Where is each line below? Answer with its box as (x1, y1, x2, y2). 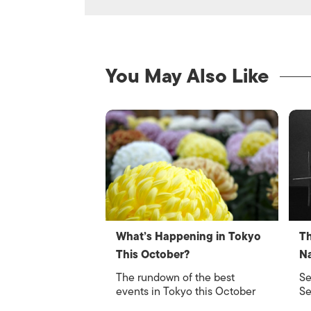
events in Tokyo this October (116, 283, 255, 301)
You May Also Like (106, 60, 269, 92)
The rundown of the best (116, 269, 235, 287)
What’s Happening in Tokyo (116, 228, 261, 246)
